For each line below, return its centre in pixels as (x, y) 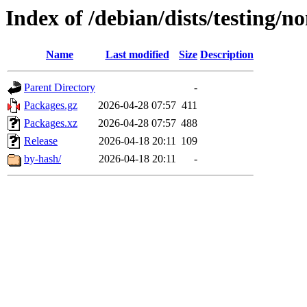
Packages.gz (51, 106)
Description (227, 55)
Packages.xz (51, 123)
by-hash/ (42, 159)
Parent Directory (60, 88)
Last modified (137, 55)
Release (41, 141)
